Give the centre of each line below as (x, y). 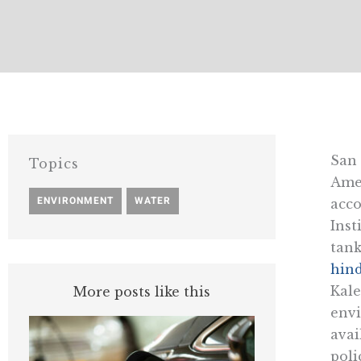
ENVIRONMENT (75, 200)
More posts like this (141, 291)
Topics (54, 163)
